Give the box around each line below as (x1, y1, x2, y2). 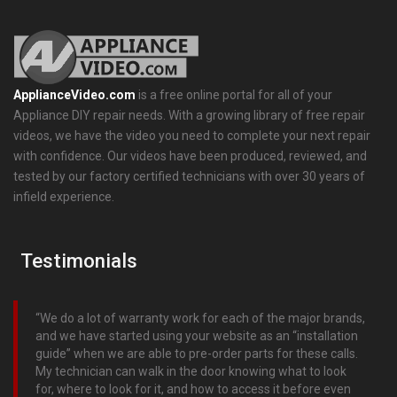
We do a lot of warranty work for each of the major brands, (40, 310, 365, 325)
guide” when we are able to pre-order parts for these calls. (35, 346, 358, 361)
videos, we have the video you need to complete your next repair (13, 128, 370, 143)
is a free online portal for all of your (136, 87, 332, 102)
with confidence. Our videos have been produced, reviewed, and (13, 148, 367, 163)
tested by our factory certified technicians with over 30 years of (13, 168, 365, 183)
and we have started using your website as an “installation (35, 328, 358, 343)
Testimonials (20, 248, 137, 272)
